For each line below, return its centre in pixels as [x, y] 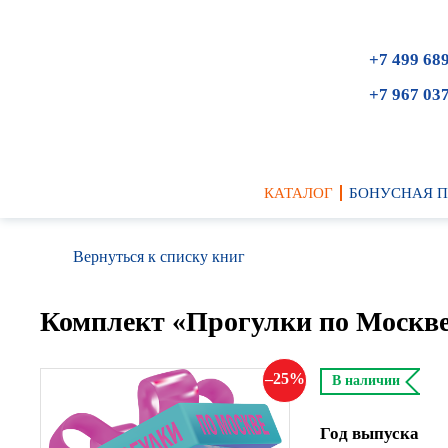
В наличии [366, 381]
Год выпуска [369, 433]
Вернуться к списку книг [159, 256]
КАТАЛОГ [298, 193]
